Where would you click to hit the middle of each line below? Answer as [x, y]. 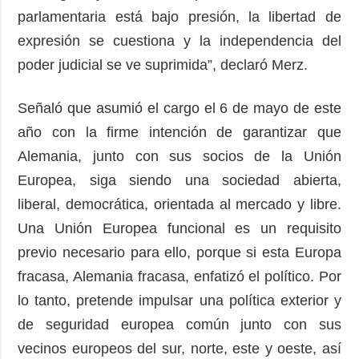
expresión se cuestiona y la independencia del [179, 40]
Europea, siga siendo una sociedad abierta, [179, 180]
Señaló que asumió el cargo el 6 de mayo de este [179, 108]
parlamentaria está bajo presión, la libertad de [179, 16]
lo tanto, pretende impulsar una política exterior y [179, 300]
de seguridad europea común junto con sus [179, 324]
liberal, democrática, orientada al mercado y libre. [179, 204]
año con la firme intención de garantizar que [179, 132]
